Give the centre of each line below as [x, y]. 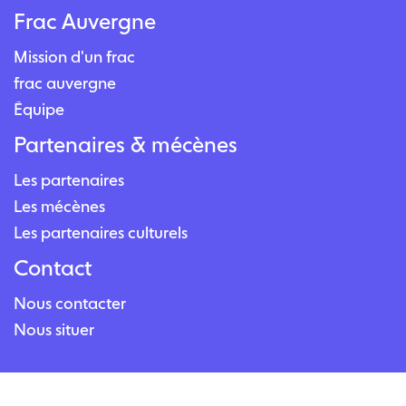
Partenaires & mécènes [126, 145]
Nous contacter [70, 304]
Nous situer [54, 330]
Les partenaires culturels [101, 233]
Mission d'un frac [74, 57]
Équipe [39, 110]
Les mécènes [59, 207]
